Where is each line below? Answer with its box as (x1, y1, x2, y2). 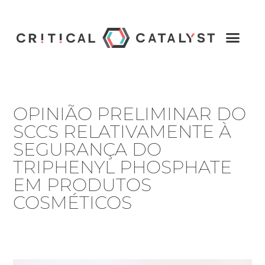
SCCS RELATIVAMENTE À (13, 120, 232, 143)
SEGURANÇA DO (13, 138, 162, 160)
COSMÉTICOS (13, 191, 137, 214)
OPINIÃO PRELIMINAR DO (13, 102, 247, 125)
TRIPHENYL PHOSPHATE (13, 156, 232, 178)
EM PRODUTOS (13, 173, 152, 196)
